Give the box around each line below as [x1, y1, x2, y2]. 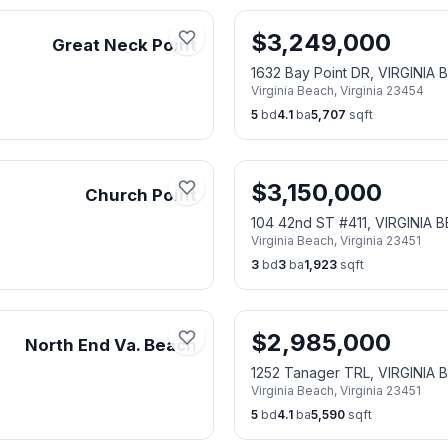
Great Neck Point [52, 35, 197, 55]
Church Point [85, 185, 197, 205]
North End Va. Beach [25, 335, 197, 355]
